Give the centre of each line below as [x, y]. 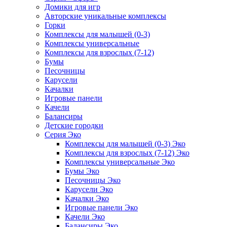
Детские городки [74, 125]
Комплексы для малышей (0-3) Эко [125, 143]
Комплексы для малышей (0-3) [97, 34]
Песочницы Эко [93, 180]
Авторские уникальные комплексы [105, 16]
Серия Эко [63, 134]
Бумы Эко [82, 171]
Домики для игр [72, 7]
